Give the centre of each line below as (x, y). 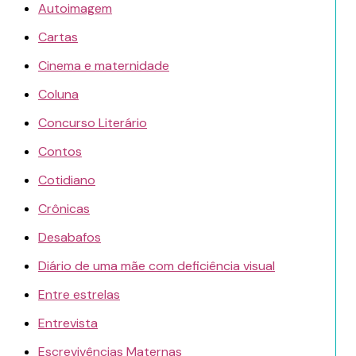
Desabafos (70, 238)
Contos (60, 152)
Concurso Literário (93, 123)
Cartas (58, 37)
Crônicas (64, 209)
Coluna (58, 95)
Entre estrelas (79, 295)
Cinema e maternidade (104, 66)
